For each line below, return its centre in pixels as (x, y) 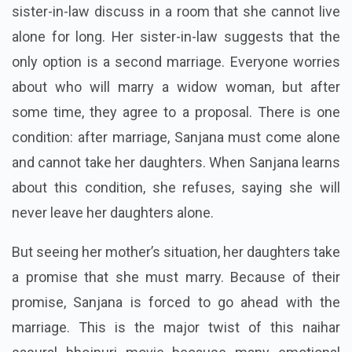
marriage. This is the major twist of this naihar (176, 328)
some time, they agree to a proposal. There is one (176, 112)
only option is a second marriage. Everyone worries (176, 62)
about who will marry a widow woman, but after (176, 87)
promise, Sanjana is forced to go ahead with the (176, 302)
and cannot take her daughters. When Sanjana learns (176, 163)
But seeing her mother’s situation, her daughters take (176, 252)
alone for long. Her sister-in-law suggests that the (176, 37)
